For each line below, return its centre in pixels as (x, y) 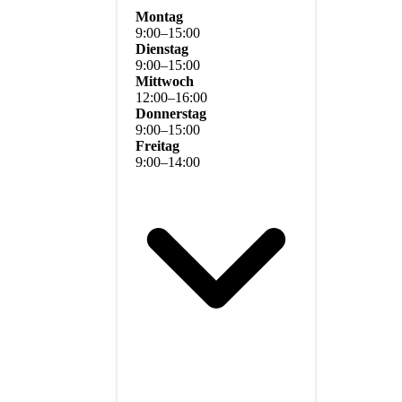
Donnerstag (171, 113)
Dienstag (162, 48)
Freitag (157, 145)
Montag (159, 16)
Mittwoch (165, 81)
